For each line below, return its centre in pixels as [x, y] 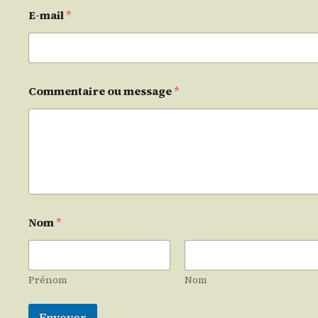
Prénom [48, 279]
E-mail [47, 15]
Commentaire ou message [101, 91]
